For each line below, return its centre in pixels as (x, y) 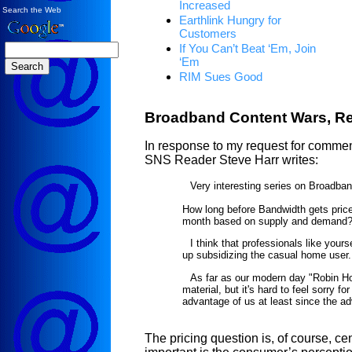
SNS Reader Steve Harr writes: (231, 160)
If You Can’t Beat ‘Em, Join (247, 48)
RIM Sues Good (221, 77)
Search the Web (32, 10)
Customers (208, 34)
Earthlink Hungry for (230, 20)
